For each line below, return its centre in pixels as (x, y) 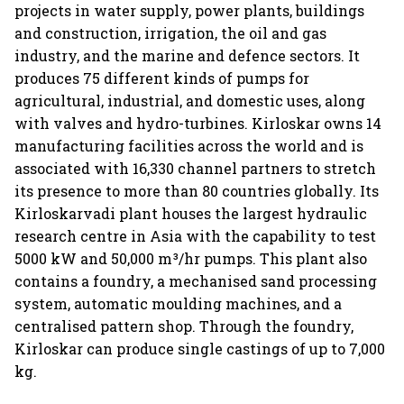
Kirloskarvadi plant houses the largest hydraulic (191, 213)
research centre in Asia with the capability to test (195, 235)
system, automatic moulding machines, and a (178, 303)
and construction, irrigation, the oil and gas (170, 32)
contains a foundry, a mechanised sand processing (196, 280)
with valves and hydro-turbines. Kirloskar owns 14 (198, 123)
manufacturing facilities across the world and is (189, 145)
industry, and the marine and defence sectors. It (187, 55)
